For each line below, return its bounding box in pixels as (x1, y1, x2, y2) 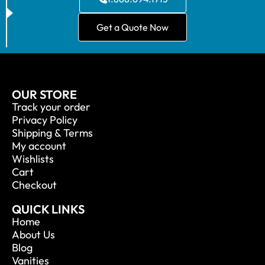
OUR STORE (12, 87, 77, 102)
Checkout (12, 178, 57, 192)
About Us (12, 228, 55, 242)
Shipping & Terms (12, 126, 93, 140)
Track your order (12, 100, 91, 114)
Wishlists (12, 152, 54, 166)
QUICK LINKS (12, 202, 85, 217)
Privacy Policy (12, 113, 77, 127)
